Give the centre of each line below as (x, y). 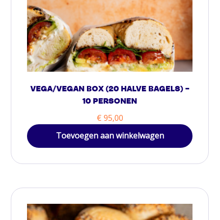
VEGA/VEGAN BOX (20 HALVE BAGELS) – (110, 90)
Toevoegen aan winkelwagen (110, 136)
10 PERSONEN (110, 102)
